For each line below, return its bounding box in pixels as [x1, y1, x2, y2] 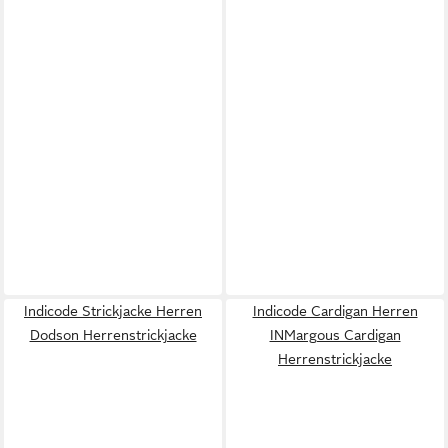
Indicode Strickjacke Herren [24, 302, 202, 319]
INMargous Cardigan [269, 326, 401, 343]
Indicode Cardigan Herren [252, 302, 418, 319]
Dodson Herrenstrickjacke [29, 326, 197, 343]
